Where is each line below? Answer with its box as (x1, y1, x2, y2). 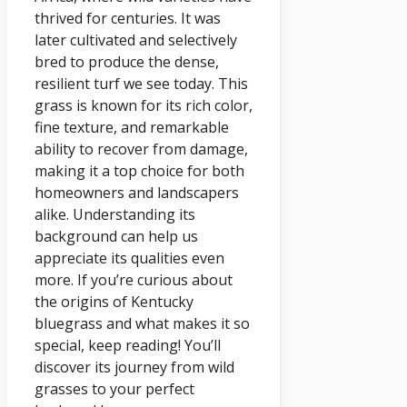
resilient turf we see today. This (35, 74, 248, 94)
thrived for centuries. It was (35, 8, 221, 29)
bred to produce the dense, (35, 52, 219, 73)
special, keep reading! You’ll (35, 335, 221, 356)
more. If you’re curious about (35, 270, 233, 291)
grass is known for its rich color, (35, 95, 253, 116)
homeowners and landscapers (35, 183, 239, 203)
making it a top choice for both (35, 161, 244, 182)
